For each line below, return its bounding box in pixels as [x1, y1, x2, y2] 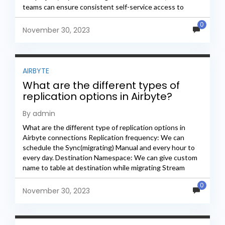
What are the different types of [23, 78, 180, 93]
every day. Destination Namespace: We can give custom [23, 153, 197, 162]
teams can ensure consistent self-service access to [23, 3, 184, 12]
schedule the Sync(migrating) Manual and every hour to [23, 143, 195, 152]
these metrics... [23, 13, 71, 22]
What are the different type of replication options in [23, 123, 185, 132]
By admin [23, 108, 55, 119]
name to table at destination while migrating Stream [23, 163, 185, 172]
